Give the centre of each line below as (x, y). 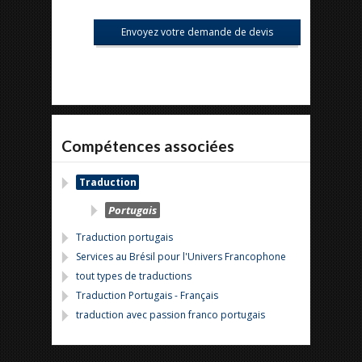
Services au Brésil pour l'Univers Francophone (181, 257)
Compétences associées (148, 146)
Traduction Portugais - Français (147, 295)
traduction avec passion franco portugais (170, 315)
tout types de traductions (134, 276)
